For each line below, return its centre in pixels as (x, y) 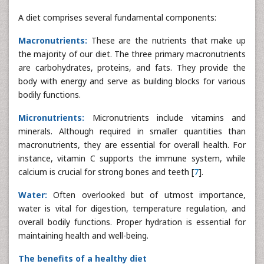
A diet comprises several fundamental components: (117, 17)
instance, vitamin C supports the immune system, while (132, 158)
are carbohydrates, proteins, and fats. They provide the (132, 67)
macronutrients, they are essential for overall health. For (132, 145)
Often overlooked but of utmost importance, (150, 195)
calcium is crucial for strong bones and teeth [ (106, 172)
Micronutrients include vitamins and (169, 118)
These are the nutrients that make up (166, 40)
